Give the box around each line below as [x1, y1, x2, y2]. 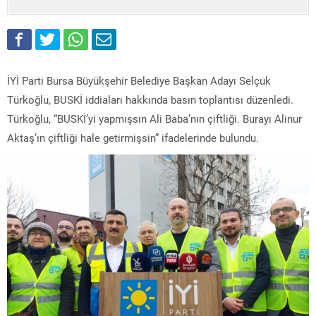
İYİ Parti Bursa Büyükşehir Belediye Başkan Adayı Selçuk [7, 73, 271, 87]
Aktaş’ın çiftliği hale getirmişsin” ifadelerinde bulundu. [7, 130, 259, 145]
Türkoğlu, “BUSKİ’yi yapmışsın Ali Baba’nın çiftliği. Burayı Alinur [7, 111, 302, 126]
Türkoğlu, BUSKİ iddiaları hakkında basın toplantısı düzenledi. [7, 92, 293, 107]
